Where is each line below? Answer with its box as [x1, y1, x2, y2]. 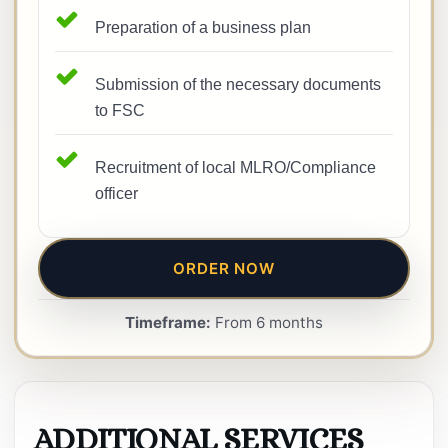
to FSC [95, 102, 145, 119]
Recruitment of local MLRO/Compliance [95, 159, 376, 176]
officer [95, 185, 138, 202]
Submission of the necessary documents [95, 76, 381, 93]
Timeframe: [125, 313, 211, 332]
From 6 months [211, 313, 323, 332]
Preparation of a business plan [95, 19, 311, 36]
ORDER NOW [173, 259, 275, 278]
